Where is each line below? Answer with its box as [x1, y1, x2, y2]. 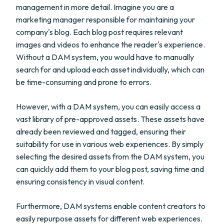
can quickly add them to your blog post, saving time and [16, 164, 204, 174]
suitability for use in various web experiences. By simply [16, 139, 203, 149]
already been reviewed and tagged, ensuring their [16, 126, 186, 136]
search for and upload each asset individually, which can [16, 64, 204, 74]
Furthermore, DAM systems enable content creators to [16, 201, 205, 211]
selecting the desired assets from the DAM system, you [16, 151, 204, 161]
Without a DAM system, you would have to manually [16, 52, 194, 62]
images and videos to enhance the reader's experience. [16, 39, 205, 49]
